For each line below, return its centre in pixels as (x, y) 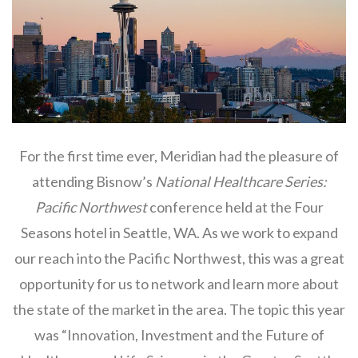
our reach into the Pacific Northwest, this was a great (179, 258)
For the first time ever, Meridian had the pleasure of (179, 156)
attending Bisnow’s (93, 181)
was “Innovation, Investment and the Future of (179, 335)
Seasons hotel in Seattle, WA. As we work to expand (179, 233)
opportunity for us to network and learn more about (179, 284)
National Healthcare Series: (241, 181)
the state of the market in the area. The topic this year (179, 309)
